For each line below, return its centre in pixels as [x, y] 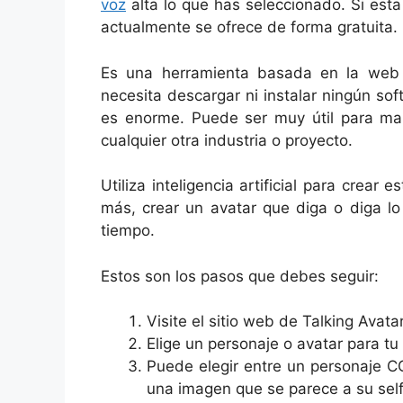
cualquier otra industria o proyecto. [227, 140]
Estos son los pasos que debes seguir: [240, 276]
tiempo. [128, 231]
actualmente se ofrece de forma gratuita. [249, 27]
